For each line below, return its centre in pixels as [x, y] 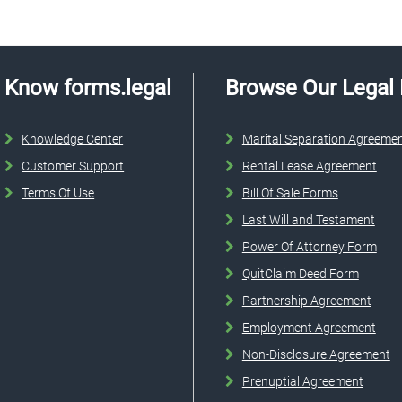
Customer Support [73, 166]
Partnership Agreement [306, 301]
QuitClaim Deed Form [300, 274]
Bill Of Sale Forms [290, 193]
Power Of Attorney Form [309, 247]
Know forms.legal [88, 88]
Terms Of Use [58, 193]
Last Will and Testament [308, 220]
